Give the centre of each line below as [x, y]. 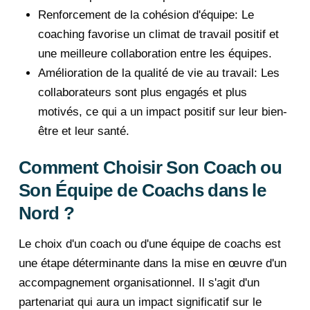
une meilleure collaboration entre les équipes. [155, 53]
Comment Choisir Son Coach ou [150, 168]
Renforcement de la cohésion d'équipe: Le [146, 15]
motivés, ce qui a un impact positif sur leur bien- [163, 111]
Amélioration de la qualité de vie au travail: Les [159, 73]
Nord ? [46, 213]
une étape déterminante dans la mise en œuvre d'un [152, 264]
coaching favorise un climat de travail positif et [158, 34]
